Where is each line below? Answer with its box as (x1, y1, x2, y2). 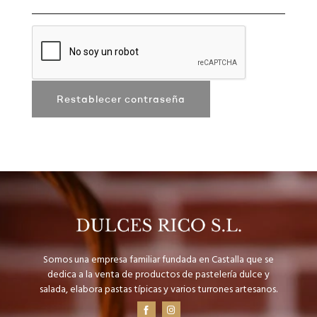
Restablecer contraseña (56, 92, 185, 105)
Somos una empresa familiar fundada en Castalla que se (43, 251, 274, 268)
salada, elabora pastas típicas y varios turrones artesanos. (40, 281, 277, 298)
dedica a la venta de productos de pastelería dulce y (47, 266, 270, 283)
